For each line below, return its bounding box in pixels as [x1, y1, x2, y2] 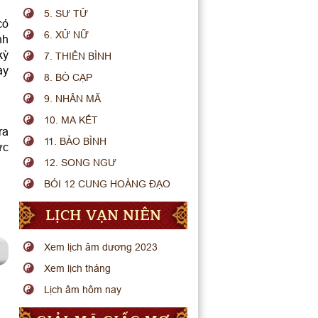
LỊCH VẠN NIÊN [45, 204, 161, 227]
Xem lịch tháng [44, 263, 111, 274]
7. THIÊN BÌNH [44, 50, 112, 62]
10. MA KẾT [44, 114, 99, 126]
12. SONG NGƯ [44, 157, 117, 168]
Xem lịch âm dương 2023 [44, 241, 158, 253]
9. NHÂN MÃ [44, 93, 102, 104]
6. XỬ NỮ [44, 29, 89, 40]
